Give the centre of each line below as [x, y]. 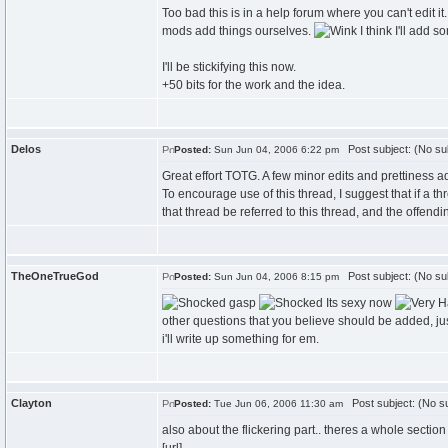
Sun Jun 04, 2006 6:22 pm [275, 149]
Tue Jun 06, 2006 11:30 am [277, 403]
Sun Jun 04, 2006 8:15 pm [275, 276]
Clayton [31, 403]
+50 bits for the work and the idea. [253, 85]
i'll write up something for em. [240, 339]
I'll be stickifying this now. [229, 67]
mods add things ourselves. [238, 31]
